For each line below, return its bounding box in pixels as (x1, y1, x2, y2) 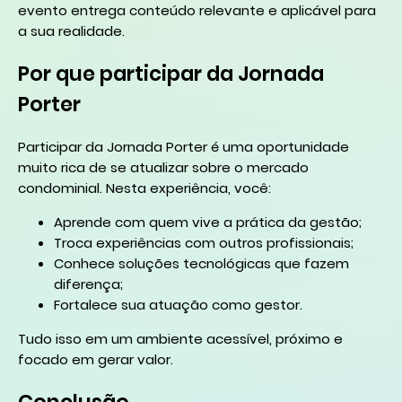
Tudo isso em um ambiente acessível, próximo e (18, 328, 343, 348)
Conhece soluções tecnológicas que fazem (54, 253, 349, 273)
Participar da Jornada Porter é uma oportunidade (18, 136, 349, 156)
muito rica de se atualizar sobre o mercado (18, 157, 309, 177)
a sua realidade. (18, 22, 125, 41)
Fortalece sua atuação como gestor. (54, 294, 302, 314)
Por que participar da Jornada (18, 59, 324, 89)
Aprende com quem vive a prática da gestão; (54, 212, 362, 232)
